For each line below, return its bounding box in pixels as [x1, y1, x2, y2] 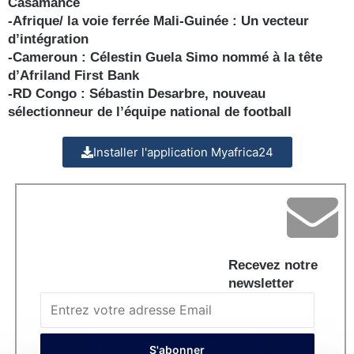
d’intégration [8, 31, 88, 47]
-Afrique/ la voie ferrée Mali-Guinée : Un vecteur [8, 13, 309, 28]
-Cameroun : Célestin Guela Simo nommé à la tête [8, 49, 322, 65]
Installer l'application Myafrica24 [92, 144, 273, 160]
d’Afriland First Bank [8, 67, 139, 83]
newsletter [228, 275, 294, 291]
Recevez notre [228, 257, 318, 273]
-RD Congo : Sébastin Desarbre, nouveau [8, 85, 265, 101]
